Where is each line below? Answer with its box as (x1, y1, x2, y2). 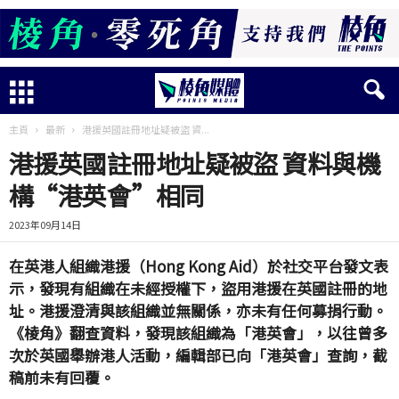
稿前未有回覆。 (9, 366, 115, 388)
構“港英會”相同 (9, 177, 205, 213)
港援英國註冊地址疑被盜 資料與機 (9, 145, 381, 181)
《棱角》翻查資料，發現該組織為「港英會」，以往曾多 (9, 322, 387, 344)
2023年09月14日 (9, 217, 81, 232)
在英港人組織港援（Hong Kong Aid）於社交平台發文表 (9, 255, 388, 277)
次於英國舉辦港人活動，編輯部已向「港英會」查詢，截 (9, 344, 387, 366)
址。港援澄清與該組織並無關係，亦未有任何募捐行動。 (9, 299, 387, 322)
